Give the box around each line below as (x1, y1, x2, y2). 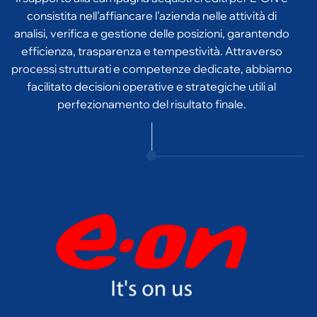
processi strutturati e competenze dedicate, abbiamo (11, 40, 292, 54)
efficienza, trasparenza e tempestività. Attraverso (21, 22, 282, 36)
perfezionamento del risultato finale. (57, 75, 246, 89)
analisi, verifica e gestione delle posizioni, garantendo (13, 4, 289, 18)
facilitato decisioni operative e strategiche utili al (27, 57, 276, 71)
